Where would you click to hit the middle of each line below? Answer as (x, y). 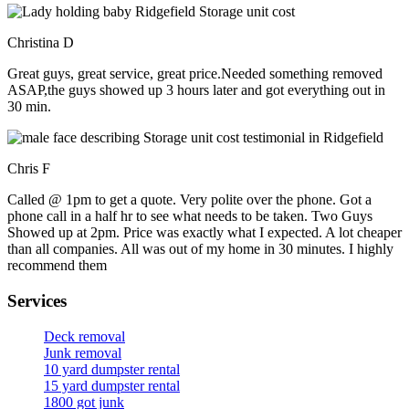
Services (37, 301)
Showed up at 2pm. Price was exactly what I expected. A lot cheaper (204, 233)
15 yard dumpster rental (112, 385)
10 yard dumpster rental (112, 369)
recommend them (57, 266)
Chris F (29, 169)
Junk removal (83, 352)
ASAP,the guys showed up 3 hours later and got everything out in (196, 90)
